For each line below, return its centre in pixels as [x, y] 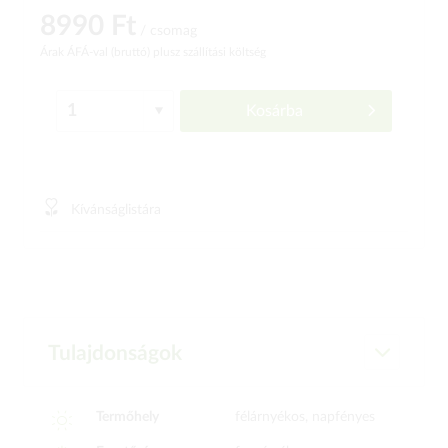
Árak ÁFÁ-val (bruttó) [96, 52]
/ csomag [166, 31]
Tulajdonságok [115, 353]
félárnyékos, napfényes [305, 417]
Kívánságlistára [116, 210]
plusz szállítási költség [209, 52]
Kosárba [274, 111]
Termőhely [127, 417]
